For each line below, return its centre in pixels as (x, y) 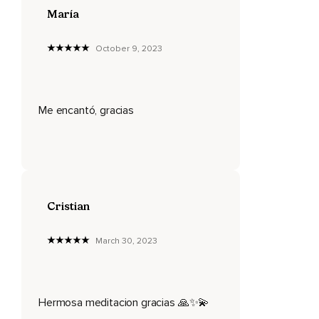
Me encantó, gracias (86, 110)
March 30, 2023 (126, 241)
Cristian (68, 206)
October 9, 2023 (129, 48)
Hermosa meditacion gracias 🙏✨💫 (124, 302)
